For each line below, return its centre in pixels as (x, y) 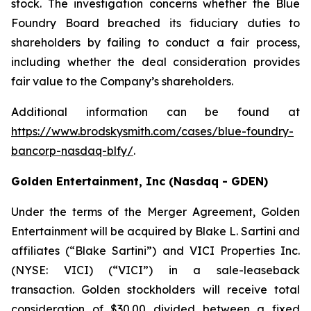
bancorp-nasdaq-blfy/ (72, 151)
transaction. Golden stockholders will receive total (155, 289)
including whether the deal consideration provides (155, 62)
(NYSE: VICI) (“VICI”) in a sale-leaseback (155, 270)
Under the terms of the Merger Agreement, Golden (155, 212)
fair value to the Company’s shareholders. (122, 81)
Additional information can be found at (155, 112)
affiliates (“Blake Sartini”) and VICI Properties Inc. (155, 251)
